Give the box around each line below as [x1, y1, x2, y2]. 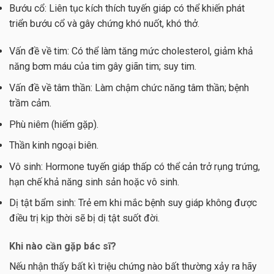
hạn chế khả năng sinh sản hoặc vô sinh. [9, 176, 179, 188]
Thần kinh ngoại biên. [9, 139, 98, 152]
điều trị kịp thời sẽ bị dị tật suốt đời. [9, 212, 160, 224]
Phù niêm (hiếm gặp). [9, 118, 98, 130]
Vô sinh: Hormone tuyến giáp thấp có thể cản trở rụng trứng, [9, 160, 260, 172]
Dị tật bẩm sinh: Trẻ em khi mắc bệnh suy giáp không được [9, 197, 257, 209]
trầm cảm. [9, 97, 51, 109]
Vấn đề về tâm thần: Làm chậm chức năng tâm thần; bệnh [9, 81, 249, 94]
